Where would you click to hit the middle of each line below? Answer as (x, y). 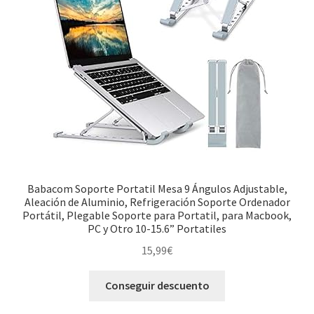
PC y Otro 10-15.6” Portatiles (157, 228)
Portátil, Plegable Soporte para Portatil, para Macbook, (157, 215)
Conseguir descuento (157, 286)
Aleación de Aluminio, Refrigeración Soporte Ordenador (157, 202)
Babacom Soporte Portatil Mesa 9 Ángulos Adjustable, (157, 188)
